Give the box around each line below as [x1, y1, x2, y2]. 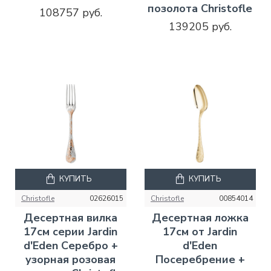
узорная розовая [25, 252, 116, 267]
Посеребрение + [155, 252, 245, 267]
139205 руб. [168, 19, 232, 34]
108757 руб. [39, 5, 102, 20]
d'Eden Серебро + [23, 238, 118, 253]
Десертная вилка [24, 210, 118, 225]
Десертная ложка [151, 210, 249, 225]
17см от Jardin [163, 224, 238, 239]
